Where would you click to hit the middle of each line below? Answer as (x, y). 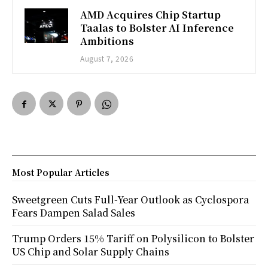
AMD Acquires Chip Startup (151, 14)
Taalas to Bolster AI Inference (157, 28)
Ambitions (107, 41)
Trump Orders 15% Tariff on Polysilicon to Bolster (133, 238)
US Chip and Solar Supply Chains (91, 251)
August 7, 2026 (107, 58)
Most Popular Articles (61, 172)
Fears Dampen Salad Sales (74, 212)
